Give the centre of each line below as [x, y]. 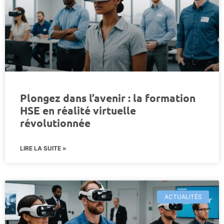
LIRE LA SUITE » [43, 148]
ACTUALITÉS [183, 196]
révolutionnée [55, 122]
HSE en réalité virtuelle [78, 110]
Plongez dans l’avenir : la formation [108, 97]
